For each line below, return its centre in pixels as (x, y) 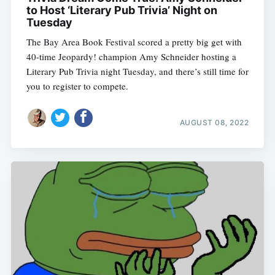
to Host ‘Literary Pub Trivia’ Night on (122, 10)
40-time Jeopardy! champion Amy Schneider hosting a (131, 57)
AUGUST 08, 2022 (214, 122)
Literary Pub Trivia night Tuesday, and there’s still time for (137, 72)
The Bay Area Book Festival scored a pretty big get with (134, 42)
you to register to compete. (77, 86)
